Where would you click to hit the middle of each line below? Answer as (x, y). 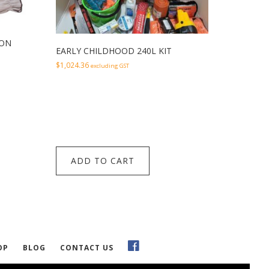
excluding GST (110, 66)
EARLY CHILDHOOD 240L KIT (114, 51)
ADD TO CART (103, 161)
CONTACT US (87, 247)
